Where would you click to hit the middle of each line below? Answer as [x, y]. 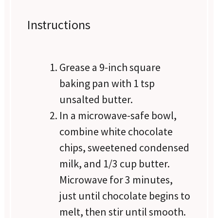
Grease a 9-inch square [110, 67]
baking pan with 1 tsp [107, 83]
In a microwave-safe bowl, [118, 116]
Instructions [59, 24]
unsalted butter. [96, 100]
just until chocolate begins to [125, 196]
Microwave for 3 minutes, [116, 180]
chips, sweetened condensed [125, 148]
